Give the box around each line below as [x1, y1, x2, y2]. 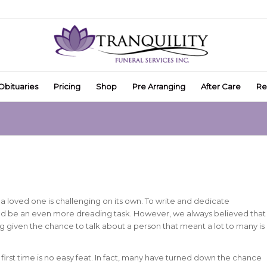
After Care [201, 82, 241, 91]
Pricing [54, 82, 80, 91]
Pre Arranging [132, 82, 185, 91]
